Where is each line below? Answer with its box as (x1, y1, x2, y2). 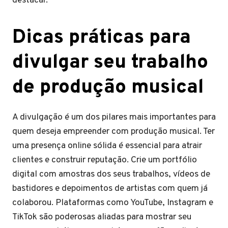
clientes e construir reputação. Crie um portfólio (12, 154, 197, 166)
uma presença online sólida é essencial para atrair (12, 140, 202, 152)
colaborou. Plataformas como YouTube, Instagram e (12, 197, 213, 209)
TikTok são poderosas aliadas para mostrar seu (12, 211, 191, 223)
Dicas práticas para (12, 25, 191, 50)
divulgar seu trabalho (12, 50, 208, 75)
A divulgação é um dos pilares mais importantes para (12, 111, 216, 123)
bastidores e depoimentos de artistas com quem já (12, 183, 208, 194)
